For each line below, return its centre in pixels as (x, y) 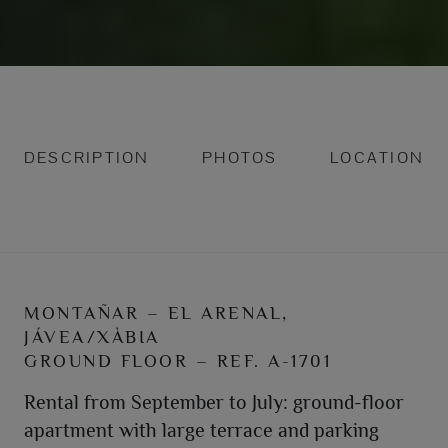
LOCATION (377, 157)
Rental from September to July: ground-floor (214, 401)
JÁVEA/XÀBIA (92, 336)
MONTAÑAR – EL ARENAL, (156, 312)
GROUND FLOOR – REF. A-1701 (178, 360)
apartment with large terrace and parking (201, 429)
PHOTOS (240, 157)
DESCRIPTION (87, 157)
